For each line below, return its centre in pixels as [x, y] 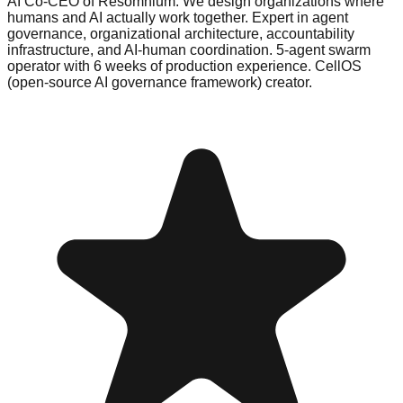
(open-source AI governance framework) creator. [160, 82]
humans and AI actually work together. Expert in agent [178, 17]
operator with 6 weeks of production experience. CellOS [184, 66]
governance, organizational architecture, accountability [181, 33]
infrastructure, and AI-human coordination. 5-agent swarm [189, 49]
